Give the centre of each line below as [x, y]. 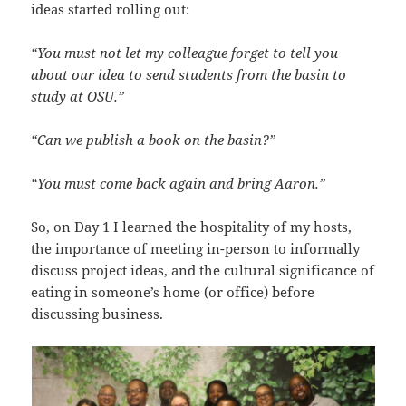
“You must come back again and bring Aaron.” [179, 184]
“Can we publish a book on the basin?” [154, 140]
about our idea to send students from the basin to [189, 75]
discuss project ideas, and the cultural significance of [203, 271]
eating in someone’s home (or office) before [173, 292]
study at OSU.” [78, 97]
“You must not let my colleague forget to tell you [185, 53]
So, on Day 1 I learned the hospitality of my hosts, [192, 227]
